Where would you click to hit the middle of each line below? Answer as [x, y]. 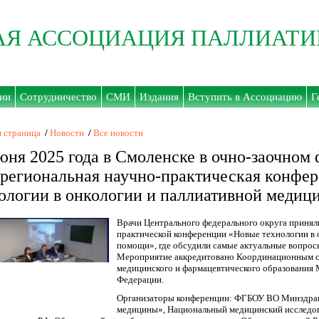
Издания [159, 97]
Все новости [118, 133]
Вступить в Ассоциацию [245, 97]
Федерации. [140, 279]
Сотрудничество [58, 97]
